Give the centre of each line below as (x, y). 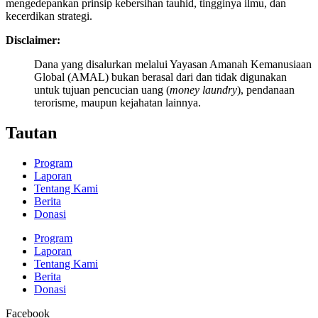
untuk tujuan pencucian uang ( (102, 89)
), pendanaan (266, 89)
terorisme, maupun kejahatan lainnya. (117, 102)
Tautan (31, 132)
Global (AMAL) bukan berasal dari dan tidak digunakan (160, 77)
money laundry (203, 89)
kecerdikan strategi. (49, 16)
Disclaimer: (33, 40)
